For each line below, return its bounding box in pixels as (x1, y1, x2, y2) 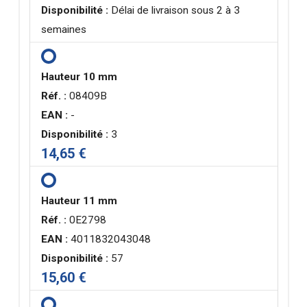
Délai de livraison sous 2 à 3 (108, 3, 241, 16)
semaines (41, 23, 87, 36)
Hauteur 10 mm (41, 70, 118, 83)
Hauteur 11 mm (41, 194, 118, 207)
